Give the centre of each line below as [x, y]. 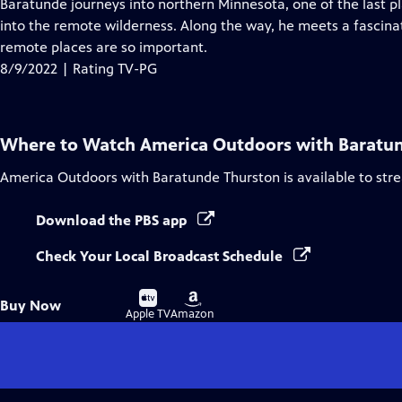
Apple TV [148, 314]
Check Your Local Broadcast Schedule [161, 256]
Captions [239, 46]
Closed [232, 25]
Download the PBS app [113, 220]
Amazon [192, 314]
